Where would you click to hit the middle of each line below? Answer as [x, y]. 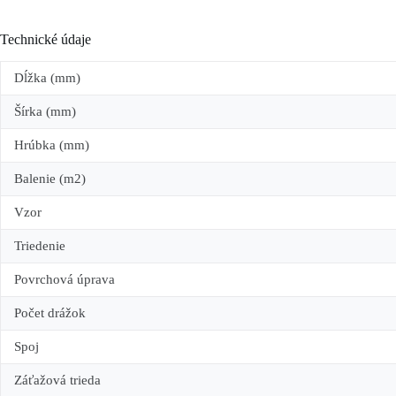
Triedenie [40, 245]
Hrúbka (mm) [52, 145]
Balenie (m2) [50, 178]
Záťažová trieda [57, 380]
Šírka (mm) [45, 111]
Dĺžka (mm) [47, 77]
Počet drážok [50, 312]
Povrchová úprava [65, 279]
